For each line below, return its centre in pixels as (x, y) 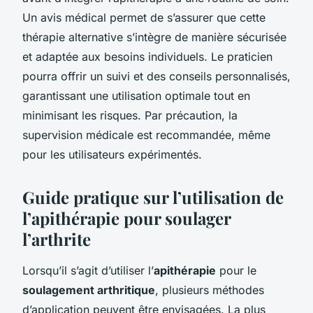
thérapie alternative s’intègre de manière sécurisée (154, 37)
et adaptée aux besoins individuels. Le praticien (147, 56)
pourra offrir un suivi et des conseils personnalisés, (156, 76)
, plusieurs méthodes (210, 290)
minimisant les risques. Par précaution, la (130, 115)
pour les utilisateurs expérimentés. (112, 154)
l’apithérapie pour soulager (126, 218)
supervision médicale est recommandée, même (146, 134)
